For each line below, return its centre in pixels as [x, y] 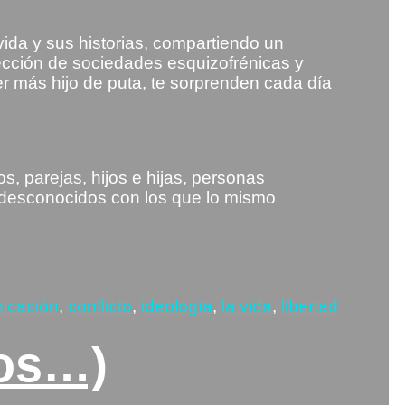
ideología [177, 306]
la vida [247, 306]
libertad [310, 306]
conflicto [100, 306]
